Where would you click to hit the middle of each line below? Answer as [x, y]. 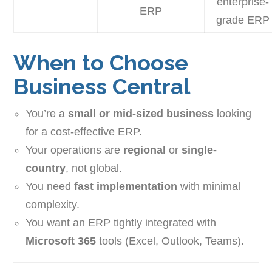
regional [145, 150]
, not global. [94, 168]
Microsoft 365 [61, 241]
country [46, 168]
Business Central [102, 87]
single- [199, 150]
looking [233, 114]
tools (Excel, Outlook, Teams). [170, 241]
